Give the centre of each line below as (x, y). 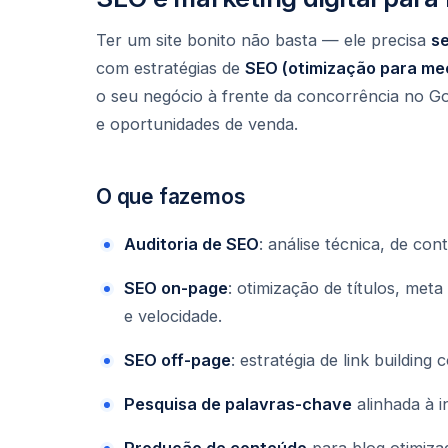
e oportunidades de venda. (197, 124)
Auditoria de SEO (191, 243)
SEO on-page (176, 287)
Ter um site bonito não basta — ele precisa (263, 40)
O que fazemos (171, 197)
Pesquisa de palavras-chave (238, 403)
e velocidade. (173, 315)
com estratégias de (170, 68)
